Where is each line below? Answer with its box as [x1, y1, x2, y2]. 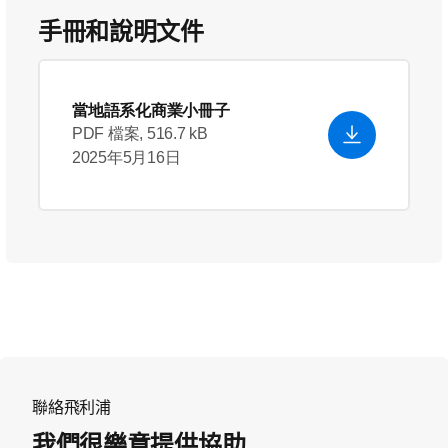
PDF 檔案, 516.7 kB [72, 125, 208, 142]
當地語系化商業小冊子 [72, 102, 230, 119]
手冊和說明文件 [38, 18, 204, 45]
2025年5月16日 [72, 149, 181, 166]
